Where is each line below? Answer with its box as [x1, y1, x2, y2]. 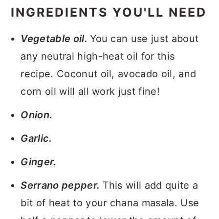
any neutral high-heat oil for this [21, 50, 175, 62]
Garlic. [21, 132, 52, 144]
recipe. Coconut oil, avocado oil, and [21, 67, 197, 80]
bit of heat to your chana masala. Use [21, 197, 199, 209]
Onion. [21, 109, 53, 121]
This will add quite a [102, 179, 198, 191]
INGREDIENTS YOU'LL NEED [11, 4, 207, 20]
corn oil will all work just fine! [21, 85, 160, 97]
